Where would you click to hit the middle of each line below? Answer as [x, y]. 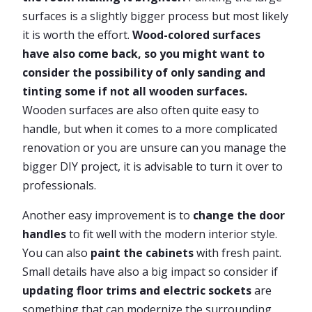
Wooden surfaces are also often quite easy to [141, 110]
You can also [56, 253]
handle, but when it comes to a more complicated [150, 129]
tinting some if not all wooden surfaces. [135, 91]
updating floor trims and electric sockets [137, 290]
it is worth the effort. [77, 35]
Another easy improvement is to [108, 215]
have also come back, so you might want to [143, 54]
